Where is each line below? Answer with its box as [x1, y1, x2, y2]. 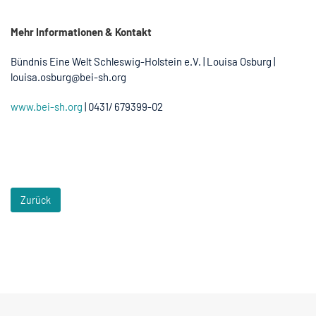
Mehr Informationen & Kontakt [11, 25, 152, 38]
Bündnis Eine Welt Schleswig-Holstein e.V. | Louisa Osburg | [11, 54, 275, 68]
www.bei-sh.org [11, 99, 83, 113]
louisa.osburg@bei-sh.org [11, 70, 126, 83]
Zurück [20, 193, 51, 206]
